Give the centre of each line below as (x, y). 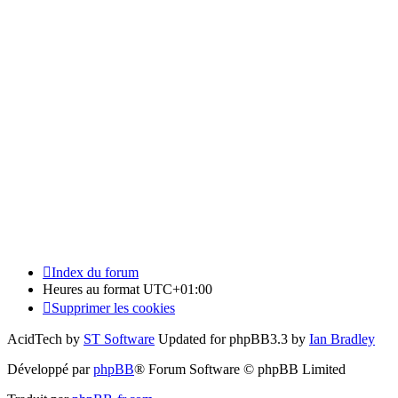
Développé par (50, 369)
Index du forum (95, 272)
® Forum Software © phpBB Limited (240, 369)
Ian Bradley (342, 338)
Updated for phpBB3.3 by (232, 338)
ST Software (119, 338)
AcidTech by (45, 338)
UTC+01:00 (178, 289)
